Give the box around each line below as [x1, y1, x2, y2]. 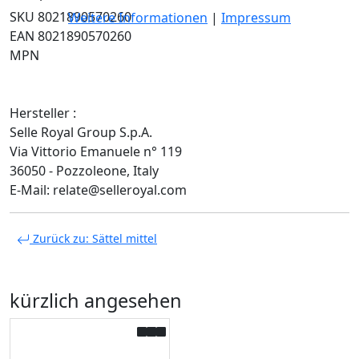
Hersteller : [10, 103, 76, 122]
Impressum [221, 8, 291, 26]
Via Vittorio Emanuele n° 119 [10, 142, 182, 160]
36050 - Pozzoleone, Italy [10, 161, 159, 179]
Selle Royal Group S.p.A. [10, 123, 152, 141]
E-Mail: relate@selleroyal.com [10, 180, 187, 199]
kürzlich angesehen [10, 287, 182, 313]
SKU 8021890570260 [10, 7, 131, 26]
